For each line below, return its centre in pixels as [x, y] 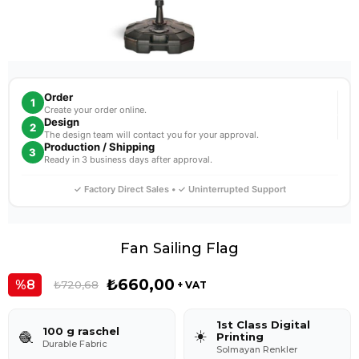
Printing [240, 337]
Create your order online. [95, 109]
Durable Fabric [75, 343]
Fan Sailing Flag [179, 248]
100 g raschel [81, 331]
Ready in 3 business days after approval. [128, 159]
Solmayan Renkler [257, 349]
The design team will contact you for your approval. [151, 134]
